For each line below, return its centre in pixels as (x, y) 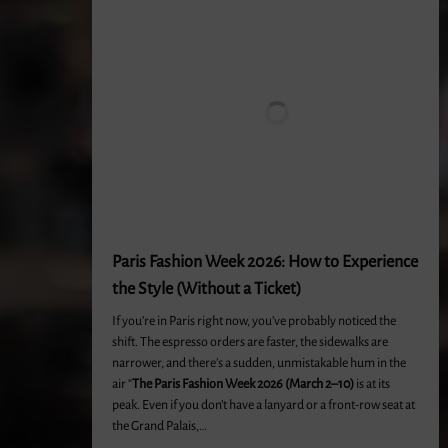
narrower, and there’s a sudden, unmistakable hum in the (259, 363)
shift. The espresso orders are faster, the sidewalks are (250, 342)
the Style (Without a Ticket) (207, 289)
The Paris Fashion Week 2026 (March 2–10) (243, 384)
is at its (372, 384)
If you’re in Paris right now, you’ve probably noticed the (254, 321)
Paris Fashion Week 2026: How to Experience (265, 262)
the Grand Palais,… (159, 426)
